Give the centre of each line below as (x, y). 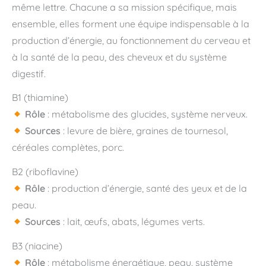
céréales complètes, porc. (68, 148)
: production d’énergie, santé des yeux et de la (146, 189)
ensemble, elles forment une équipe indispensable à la (131, 23)
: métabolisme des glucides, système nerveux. (147, 114)
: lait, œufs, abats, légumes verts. (133, 222)
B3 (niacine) (37, 246)
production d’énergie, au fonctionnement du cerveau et (131, 40)
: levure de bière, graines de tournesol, (145, 131)
